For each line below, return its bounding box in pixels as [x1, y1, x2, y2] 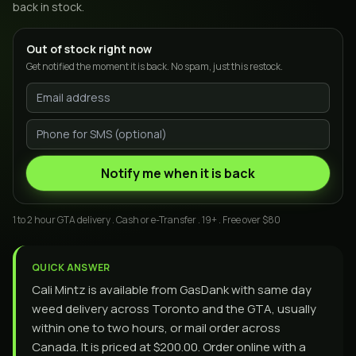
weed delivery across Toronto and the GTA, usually [32, 300, 316, 317]
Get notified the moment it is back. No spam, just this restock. [26, 60, 283, 73]
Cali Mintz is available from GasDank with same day [32, 281, 311, 298]
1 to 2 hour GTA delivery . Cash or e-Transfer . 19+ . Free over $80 [13, 213, 281, 226]
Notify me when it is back [101, 164, 255, 182]
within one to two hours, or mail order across [32, 319, 281, 336]
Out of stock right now [26, 41, 152, 56]
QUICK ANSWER [32, 261, 110, 274]
